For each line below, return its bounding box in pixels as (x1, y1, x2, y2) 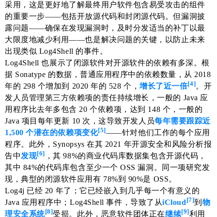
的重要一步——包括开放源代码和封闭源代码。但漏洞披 (5, 12, 205, 20)
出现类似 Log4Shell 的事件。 (5, 46, 108, 55)
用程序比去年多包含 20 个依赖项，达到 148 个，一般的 (5, 105, 203, 113)
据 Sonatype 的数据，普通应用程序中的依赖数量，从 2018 (5, 70, 211, 78)
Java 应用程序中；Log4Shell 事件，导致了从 (5, 198, 163, 206)
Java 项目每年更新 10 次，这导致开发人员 (5, 116, 155, 125)
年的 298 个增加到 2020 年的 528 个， (5, 81, 140, 90)
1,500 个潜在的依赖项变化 (5, 128, 98, 137)
